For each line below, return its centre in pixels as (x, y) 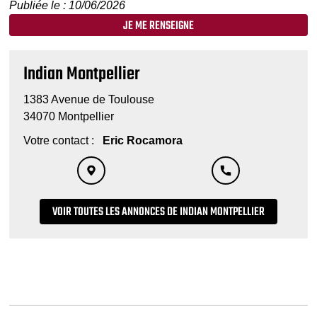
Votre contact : (62, 140)
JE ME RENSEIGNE (158, 26)
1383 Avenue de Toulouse (89, 99)
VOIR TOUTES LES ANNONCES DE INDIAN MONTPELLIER (158, 213)
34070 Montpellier (69, 116)
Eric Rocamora (142, 140)
